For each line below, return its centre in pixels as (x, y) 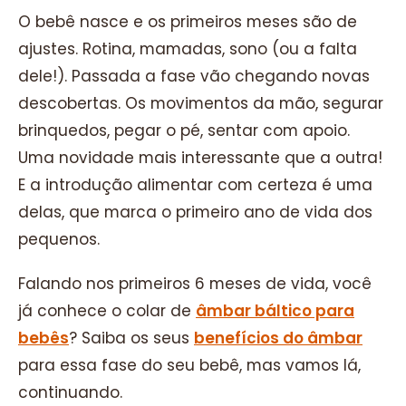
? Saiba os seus (131, 338)
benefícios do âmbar (278, 338)
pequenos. (59, 239)
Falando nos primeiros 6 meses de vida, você (195, 284)
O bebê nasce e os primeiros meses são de (188, 21)
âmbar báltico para (275, 311)
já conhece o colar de (107, 311)
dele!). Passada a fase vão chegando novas (194, 76)
